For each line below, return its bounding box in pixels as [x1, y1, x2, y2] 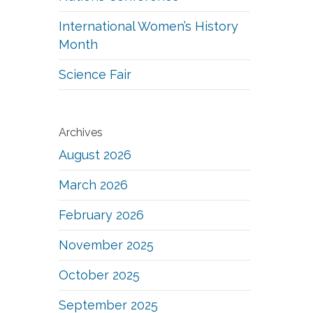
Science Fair [59, 67, 132, 82]
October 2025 [59, 268, 140, 282]
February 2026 [59, 208, 145, 222]
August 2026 [59, 147, 132, 162]
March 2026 [59, 177, 129, 192]
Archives [59, 126, 103, 139]
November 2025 [59, 238, 154, 252]
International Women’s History [59, 19, 239, 34]
